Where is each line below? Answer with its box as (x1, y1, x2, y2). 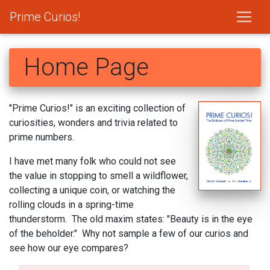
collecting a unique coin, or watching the (9, 184, 175, 196)
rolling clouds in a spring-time (9, 199, 134, 210)
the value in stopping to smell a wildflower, (9, 170, 188, 181)
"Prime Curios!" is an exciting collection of (9, 102, 186, 114)
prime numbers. (9, 131, 74, 143)
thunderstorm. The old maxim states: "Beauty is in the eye (9, 213, 253, 225)
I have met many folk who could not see (9, 155, 176, 167)
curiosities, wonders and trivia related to (9, 117, 178, 128)
